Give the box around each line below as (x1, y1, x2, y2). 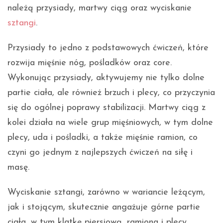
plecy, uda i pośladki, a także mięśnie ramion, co (7, 132, 198, 142)
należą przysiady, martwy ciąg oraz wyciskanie (7, 3, 192, 13)
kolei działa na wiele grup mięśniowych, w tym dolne (7, 117, 213, 127)
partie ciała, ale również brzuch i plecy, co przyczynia (7, 88, 215, 98)
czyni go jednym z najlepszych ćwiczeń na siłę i (7, 147, 193, 157)
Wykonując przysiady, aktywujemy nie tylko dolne (7, 73, 205, 83)
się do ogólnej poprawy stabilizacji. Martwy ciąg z (7, 103, 206, 112)
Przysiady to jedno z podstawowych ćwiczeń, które (7, 43, 209, 53)
